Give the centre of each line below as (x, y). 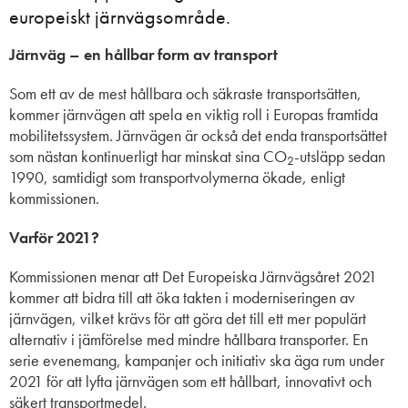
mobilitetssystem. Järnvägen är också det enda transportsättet (198, 135)
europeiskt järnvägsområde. (120, 16)
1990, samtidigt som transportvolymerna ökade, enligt (177, 177)
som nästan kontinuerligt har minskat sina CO (148, 156)
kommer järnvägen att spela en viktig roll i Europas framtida (194, 114)
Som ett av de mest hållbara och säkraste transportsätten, (185, 93)
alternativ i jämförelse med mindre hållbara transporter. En (189, 339)
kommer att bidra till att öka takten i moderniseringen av (182, 297)
